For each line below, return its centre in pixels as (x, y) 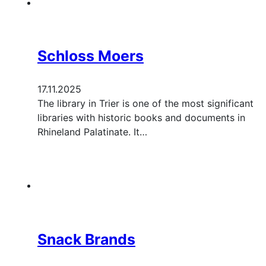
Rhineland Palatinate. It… (92, 132)
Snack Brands (86, 240)
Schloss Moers (91, 56)
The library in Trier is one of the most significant (145, 104)
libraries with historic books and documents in (141, 118)
